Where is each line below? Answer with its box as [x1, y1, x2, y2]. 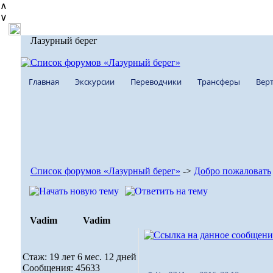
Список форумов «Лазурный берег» [30, 166, 180, 176]
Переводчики [130, 76, 182, 87]
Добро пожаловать [193, 166, 271, 176]
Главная [28, 76, 59, 87]
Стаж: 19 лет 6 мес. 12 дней [22, 252, 136, 262]
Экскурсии [74, 76, 115, 87]
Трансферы [197, 76, 240, 87]
